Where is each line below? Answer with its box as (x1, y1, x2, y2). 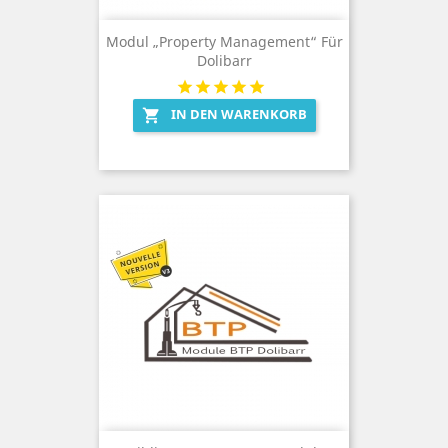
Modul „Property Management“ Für (105, 32, 343, 52)
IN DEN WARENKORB (170, 105, 307, 124)
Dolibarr (196, 51, 252, 71)
